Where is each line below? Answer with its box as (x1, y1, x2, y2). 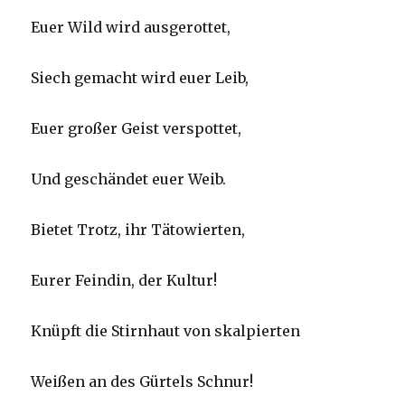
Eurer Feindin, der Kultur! (31, 271, 218, 290)
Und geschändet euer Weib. (31, 170, 227, 189)
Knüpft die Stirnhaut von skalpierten (31, 322, 301, 341)
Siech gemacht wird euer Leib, (31, 69, 250, 88)
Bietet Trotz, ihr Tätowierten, (31, 221, 246, 240)
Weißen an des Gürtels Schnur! (31, 372, 254, 391)
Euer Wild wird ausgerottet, (31, 18, 231, 37)
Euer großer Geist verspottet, (31, 119, 242, 138)
